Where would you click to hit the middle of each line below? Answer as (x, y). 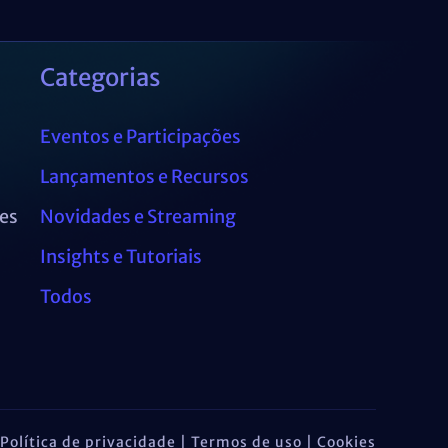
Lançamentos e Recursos (145, 176)
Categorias (101, 77)
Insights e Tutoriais (121, 256)
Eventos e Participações (141, 136)
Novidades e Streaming (138, 216)
